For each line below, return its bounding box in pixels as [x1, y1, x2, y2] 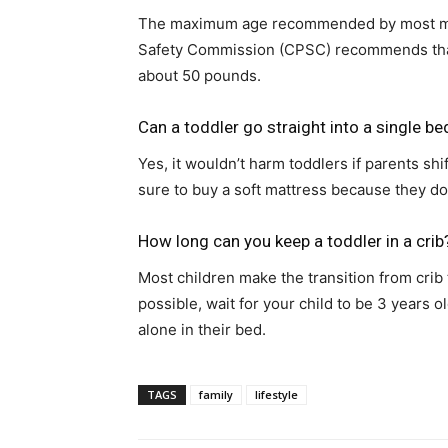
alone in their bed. [138, 319, 266, 339]
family [199, 386, 233, 402]
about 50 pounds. [138, 65, 261, 85]
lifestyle [255, 386, 298, 402]
